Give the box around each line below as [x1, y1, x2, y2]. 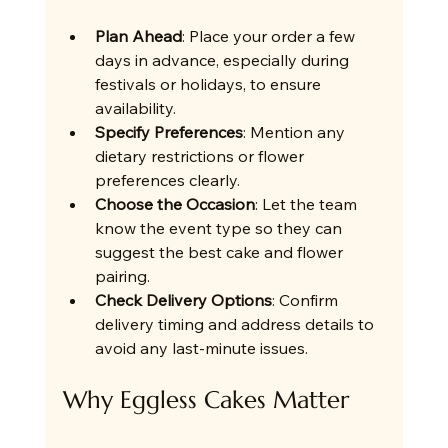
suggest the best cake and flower [94, 242, 347, 263]
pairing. [94, 266, 150, 287]
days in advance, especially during [94, 50, 353, 71]
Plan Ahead [94, 26, 182, 47]
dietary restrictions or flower [94, 146, 308, 167]
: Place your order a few [181, 26, 359, 47]
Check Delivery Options [94, 290, 272, 311]
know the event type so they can [94, 218, 346, 239]
